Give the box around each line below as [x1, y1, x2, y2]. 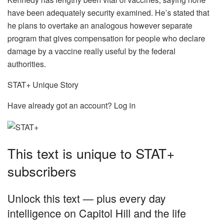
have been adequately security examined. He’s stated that [7, 6, 209, 18]
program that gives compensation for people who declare [7, 32, 205, 44]
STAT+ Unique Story [7, 78, 78, 90]
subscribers [7, 161, 76, 181]
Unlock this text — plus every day [7, 190, 166, 206]
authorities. [7, 58, 48, 70]
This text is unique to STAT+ [7, 144, 175, 163]
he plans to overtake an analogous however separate [7, 19, 192, 31]
